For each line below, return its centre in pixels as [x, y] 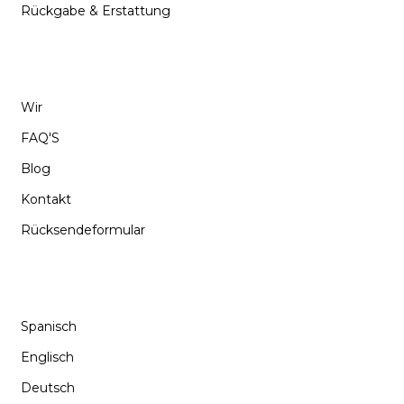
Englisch [47, 357]
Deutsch [48, 387]
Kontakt [46, 199]
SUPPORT [64, 65]
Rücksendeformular [83, 230]
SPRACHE [64, 285]
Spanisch [49, 326]
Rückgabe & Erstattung [96, 10]
